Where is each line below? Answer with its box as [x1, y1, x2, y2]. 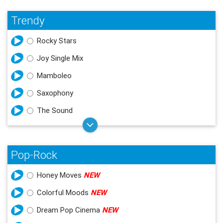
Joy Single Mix [37, 53, 83, 63]
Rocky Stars [37, 35, 77, 45]
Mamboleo [37, 70, 72, 80]
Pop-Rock [11, 147, 57, 162]
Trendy [11, 13, 45, 27]
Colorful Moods [37, 187, 91, 197]
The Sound [37, 105, 73, 115]
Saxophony [37, 88, 73, 98]
